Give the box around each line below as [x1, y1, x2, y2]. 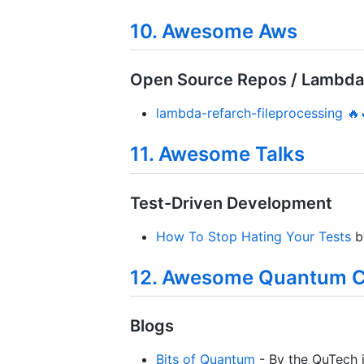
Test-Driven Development [130, 193, 332, 213]
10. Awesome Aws [130, 19, 297, 44]
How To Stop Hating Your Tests [156, 227, 351, 245]
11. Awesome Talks [130, 142, 305, 167]
